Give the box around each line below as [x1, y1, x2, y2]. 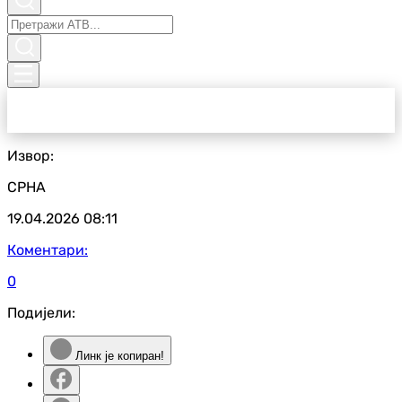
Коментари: [7, 241, 88, 258]
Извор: [7, 147, 54, 164]
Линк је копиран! [72, 349, 164, 363]
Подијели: [7, 304, 75, 321]
